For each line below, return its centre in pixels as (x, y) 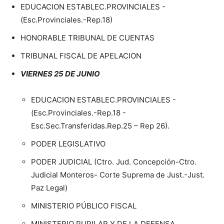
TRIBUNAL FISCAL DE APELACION (81, 56)
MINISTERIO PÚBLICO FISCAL (84, 206)
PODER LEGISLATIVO (68, 144)
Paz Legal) (49, 188)
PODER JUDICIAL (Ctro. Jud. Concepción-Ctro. (114, 162)
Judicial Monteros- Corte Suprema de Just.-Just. (118, 175)
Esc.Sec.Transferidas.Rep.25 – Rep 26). (100, 126)
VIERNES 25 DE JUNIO (60, 74)
